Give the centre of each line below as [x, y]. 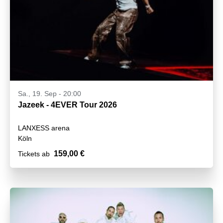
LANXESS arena [44, 128]
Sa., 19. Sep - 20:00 [50, 94]
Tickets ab [34, 154]
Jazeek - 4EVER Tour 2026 [67, 105]
